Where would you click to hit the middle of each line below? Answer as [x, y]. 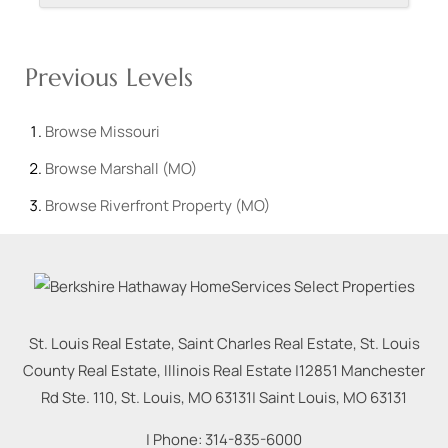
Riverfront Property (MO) [185, 206]
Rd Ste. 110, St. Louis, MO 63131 [146, 397]
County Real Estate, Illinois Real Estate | [161, 370]
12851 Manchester [362, 370]
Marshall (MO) [148, 169]
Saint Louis [297, 397]
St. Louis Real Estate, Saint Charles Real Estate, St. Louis [224, 343]
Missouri [130, 132]
